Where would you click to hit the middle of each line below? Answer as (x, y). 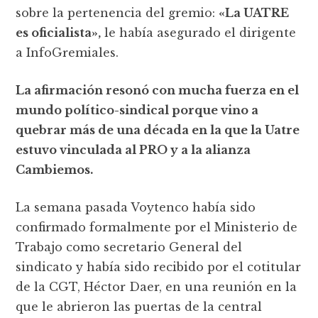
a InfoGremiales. (67, 52)
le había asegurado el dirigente (199, 32)
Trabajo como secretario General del (129, 247)
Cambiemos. (55, 169)
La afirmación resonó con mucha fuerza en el (158, 90)
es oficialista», (59, 32)
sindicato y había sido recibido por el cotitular (159, 267)
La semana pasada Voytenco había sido (136, 207)
